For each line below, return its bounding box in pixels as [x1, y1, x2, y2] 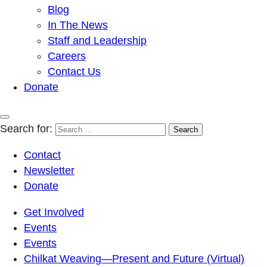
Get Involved [24, 206, 84, 218]
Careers [48, 49, 86, 62]
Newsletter [24, 164, 74, 176]
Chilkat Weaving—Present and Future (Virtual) [24, 252, 244, 265]
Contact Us [48, 65, 101, 77]
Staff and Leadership [48, 34, 147, 46]
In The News [48, 18, 108, 31]
